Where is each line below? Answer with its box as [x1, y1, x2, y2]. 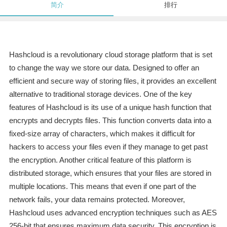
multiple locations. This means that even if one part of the [9, 182, 196, 191]
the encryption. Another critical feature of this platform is [9, 156, 192, 165]
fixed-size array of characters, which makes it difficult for [9, 129, 195, 138]
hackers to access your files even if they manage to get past [9, 142, 208, 152]
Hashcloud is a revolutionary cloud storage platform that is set [9, 50, 212, 59]
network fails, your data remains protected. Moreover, [9, 195, 185, 204]
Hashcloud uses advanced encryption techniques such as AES [9, 208, 217, 217]
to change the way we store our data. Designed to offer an [9, 63, 199, 72]
